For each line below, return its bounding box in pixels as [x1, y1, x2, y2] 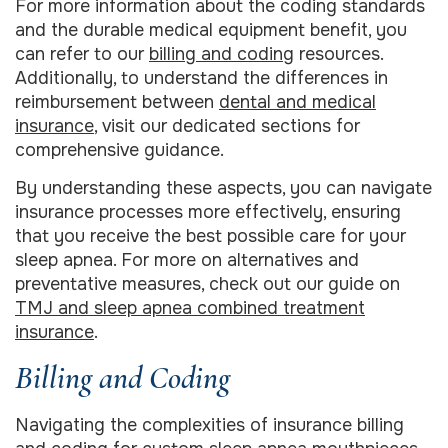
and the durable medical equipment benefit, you [15, 18, 407, 41]
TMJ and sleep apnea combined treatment [15, 297, 365, 320]
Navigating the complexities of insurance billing [15, 413, 404, 436]
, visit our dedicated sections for [94, 114, 360, 137]
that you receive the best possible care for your [15, 225, 406, 248]
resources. [294, 42, 383, 65]
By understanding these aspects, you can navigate [15, 177, 432, 200]
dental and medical [219, 90, 376, 113]
